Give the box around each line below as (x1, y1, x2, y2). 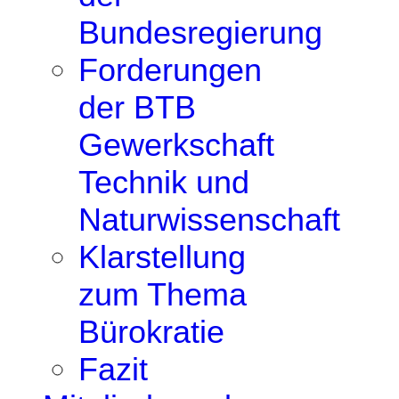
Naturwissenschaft (78, 201, 340, 238)
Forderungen (78, 52, 262, 88)
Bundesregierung (78, 14, 322, 51)
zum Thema (78, 276, 247, 313)
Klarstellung (78, 239, 246, 275)
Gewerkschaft (78, 126, 274, 163)
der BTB (78, 89, 196, 126)
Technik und (78, 164, 249, 200)
